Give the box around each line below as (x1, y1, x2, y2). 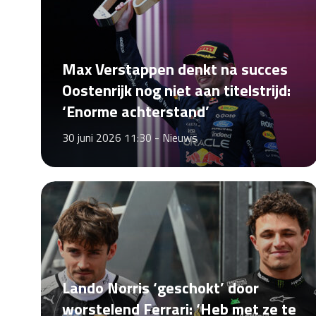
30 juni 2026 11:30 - (61, 129, 162, 146)
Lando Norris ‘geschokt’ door (61, 276, 259, 300)
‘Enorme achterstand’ (61, 99, 209, 123)
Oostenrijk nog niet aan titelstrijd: (61, 78, 291, 102)
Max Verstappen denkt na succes (61, 57, 288, 81)
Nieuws (162, 129, 197, 146)
